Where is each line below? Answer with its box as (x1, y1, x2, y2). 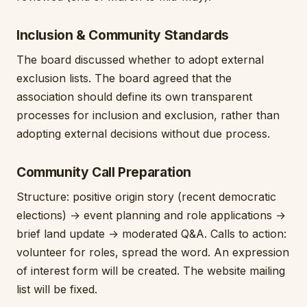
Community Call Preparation (16, 164, 192, 180)
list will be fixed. (16, 282, 97, 296)
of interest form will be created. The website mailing (16, 264, 285, 278)
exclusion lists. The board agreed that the (16, 71, 232, 85)
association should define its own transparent (16, 90, 252, 103)
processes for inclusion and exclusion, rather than (16, 108, 280, 122)
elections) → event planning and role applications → (16, 208, 286, 222)
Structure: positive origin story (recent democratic (16, 190, 276, 204)
